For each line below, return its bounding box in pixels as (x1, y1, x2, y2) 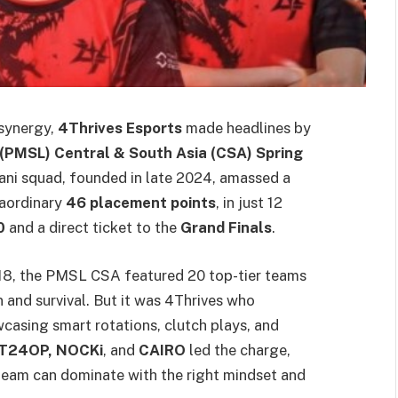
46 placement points (66, 194, 216, 211)
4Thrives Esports (58, 119, 182, 137)
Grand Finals (180, 219, 272, 236)
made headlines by (182, 119, 311, 137)
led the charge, (186, 340, 291, 359)
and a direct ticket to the (5, 219, 180, 236)
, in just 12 (216, 194, 283, 211)
